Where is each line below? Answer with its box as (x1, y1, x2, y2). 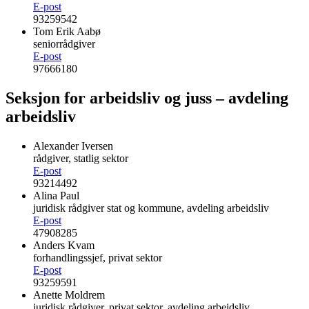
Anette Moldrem (33, 289, 105, 301)
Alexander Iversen (33, 140, 113, 152)
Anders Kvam (33, 239, 94, 252)
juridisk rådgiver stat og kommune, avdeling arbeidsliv (33, 202, 269, 215)
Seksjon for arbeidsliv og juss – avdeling (6, 89, 288, 108)
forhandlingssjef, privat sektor (33, 252, 162, 264)
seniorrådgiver (33, 38, 95, 50)
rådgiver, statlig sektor (33, 152, 128, 165)
